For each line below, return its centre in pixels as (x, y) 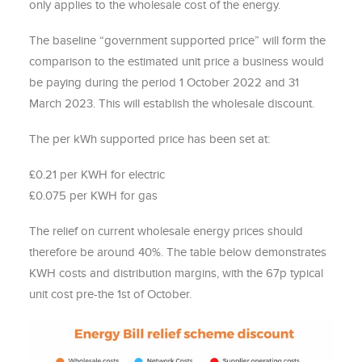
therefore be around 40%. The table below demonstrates (178, 252)
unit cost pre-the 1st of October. (110, 294)
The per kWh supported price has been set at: (149, 139)
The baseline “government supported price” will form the (177, 40)
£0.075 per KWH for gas (93, 196)
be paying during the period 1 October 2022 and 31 (164, 82)
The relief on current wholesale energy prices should (166, 231)
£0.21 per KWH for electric (97, 175)
